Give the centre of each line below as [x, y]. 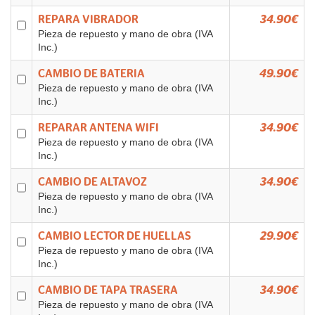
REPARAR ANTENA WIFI [98, 128]
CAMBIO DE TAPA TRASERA [108, 290]
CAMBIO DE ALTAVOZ [92, 182]
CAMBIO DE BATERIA [91, 74]
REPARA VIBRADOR [88, 20]
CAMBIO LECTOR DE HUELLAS [115, 236]
